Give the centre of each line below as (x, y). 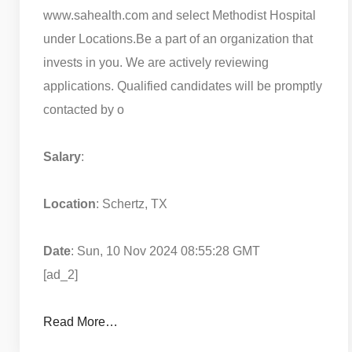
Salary (62, 156)
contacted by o (84, 109)
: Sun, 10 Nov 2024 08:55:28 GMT (165, 251)
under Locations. (90, 38)
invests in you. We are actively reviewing (156, 62)
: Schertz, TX (132, 203)
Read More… (81, 321)
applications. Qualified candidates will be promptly (183, 86)
